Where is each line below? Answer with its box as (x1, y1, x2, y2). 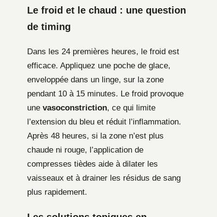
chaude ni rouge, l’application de (27, 145, 143, 155)
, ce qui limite (107, 103, 155, 112)
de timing (27, 21, 71, 32)
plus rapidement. (27, 187, 87, 197)
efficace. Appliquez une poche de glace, (27, 61, 170, 70)
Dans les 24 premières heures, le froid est (27, 46, 179, 56)
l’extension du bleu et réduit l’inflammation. (27, 117, 181, 126)
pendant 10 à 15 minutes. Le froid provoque (27, 89, 184, 98)
